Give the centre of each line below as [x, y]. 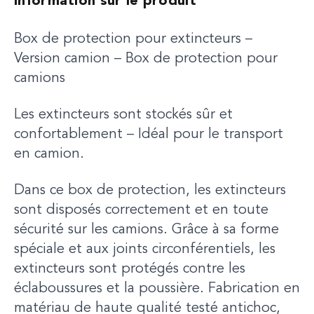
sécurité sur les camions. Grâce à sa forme [146, 230]
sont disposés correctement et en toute [141, 210]
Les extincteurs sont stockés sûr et [123, 115]
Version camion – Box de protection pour [146, 59]
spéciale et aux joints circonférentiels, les [145, 250]
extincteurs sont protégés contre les [130, 269]
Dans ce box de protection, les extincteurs [150, 191]
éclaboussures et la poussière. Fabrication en [157, 289]
